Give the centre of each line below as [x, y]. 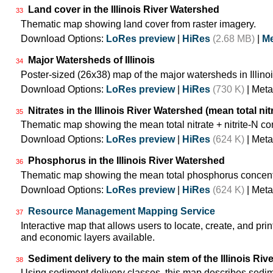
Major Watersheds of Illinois [91, 60]
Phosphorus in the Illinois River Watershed [126, 161]
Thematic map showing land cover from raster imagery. [138, 24]
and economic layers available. [88, 237]
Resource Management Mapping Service [122, 211]
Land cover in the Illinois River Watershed [124, 10]
